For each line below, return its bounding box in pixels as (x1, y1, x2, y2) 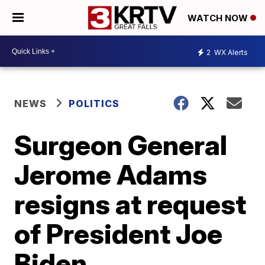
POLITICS (69, 98, 120, 109)
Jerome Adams (14, 158, 208, 191)
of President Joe (14, 217, 223, 250)
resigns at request (14, 188, 247, 221)
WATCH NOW (188, 12, 250, 24)
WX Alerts (212, 47, 248, 57)
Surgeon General (14, 128, 228, 161)
